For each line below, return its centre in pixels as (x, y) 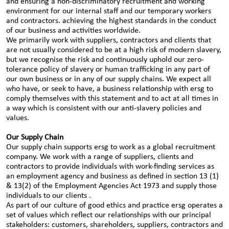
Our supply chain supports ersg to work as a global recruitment (111, 147)
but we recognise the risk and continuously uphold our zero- (105, 60)
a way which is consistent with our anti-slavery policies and (104, 108)
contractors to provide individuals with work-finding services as (110, 167)
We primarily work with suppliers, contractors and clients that (109, 40)
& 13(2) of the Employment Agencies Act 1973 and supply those (111, 186)
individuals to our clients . (49, 196)
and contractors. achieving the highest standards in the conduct (111, 21)
